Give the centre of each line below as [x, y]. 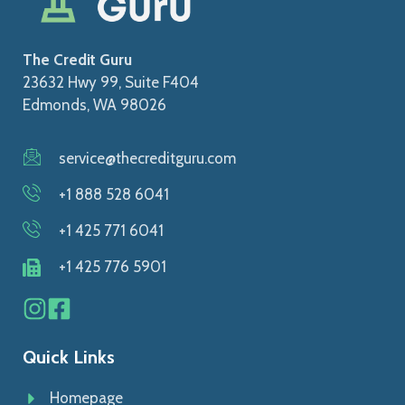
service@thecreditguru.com [147, 159]
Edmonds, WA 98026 [94, 105]
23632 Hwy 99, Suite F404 [111, 83]
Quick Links [69, 358]
